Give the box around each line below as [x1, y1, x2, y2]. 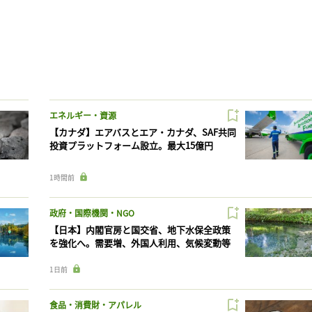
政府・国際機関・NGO [49, 207, 134, 219]
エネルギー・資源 [49, 109, 116, 122]
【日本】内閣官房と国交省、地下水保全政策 [49, 223, 231, 237]
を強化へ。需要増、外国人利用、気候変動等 [49, 236, 231, 250]
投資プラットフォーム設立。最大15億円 [49, 139, 213, 153]
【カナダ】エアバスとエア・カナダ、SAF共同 [49, 125, 236, 139]
